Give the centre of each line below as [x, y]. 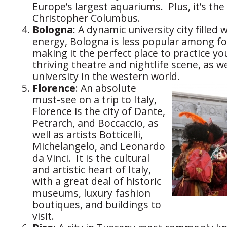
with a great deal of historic [97, 181]
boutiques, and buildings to [97, 205]
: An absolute [106, 88]
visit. [43, 216]
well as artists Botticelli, [88, 135]
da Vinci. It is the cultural [91, 158]
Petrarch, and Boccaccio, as [96, 123]
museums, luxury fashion [91, 193]
